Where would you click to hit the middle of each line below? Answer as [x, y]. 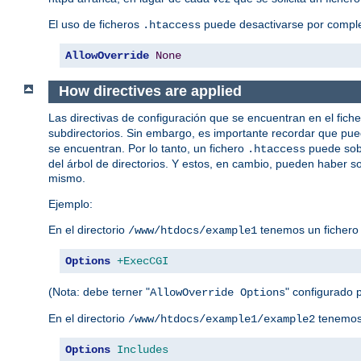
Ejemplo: [71, 203]
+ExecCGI [143, 261]
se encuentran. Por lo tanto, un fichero [148, 148]
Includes [143, 349]
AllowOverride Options [218, 292]
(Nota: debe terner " [99, 291]
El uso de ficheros [95, 25]
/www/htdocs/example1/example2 [222, 319]
